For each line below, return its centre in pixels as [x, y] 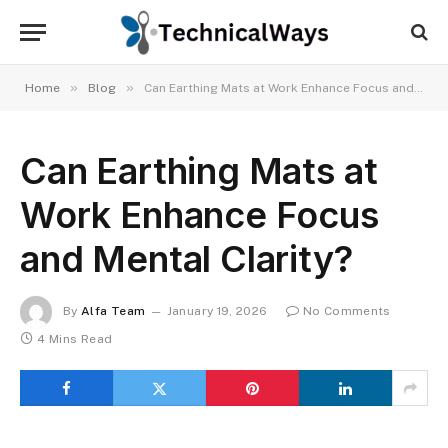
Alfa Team [113, 311]
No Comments [346, 311]
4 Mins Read [75, 339]
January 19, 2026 [217, 311]
